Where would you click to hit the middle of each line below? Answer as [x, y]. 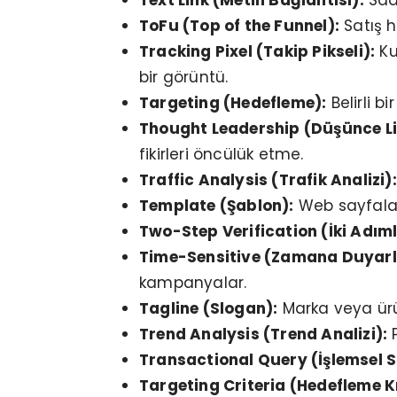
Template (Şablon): [217, 206]
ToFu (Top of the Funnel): [239, 26]
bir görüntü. [184, 78]
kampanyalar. [193, 283]
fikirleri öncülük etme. [222, 155]
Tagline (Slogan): [209, 309]
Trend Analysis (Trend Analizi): [264, 335]
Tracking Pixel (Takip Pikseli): [257, 52]
